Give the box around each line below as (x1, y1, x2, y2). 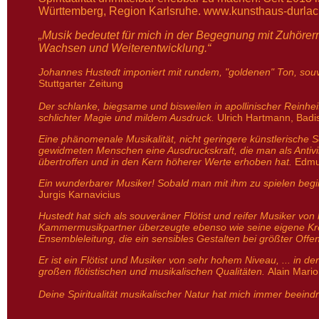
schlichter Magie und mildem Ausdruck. (38, 112, 214, 123)
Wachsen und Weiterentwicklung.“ (38, 42, 211, 54)
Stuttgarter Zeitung (38, 78, 123, 89)
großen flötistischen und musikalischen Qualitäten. (38, 266, 268, 277)
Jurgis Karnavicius (38, 189, 120, 200)
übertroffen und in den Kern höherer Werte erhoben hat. (38, 156, 295, 167)
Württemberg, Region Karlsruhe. (38, 5, 204, 17)
